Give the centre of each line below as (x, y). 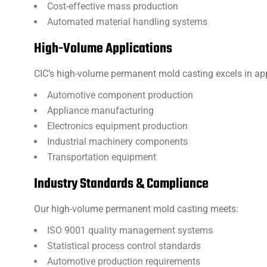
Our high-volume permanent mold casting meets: (136, 209)
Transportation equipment (102, 157)
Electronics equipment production (117, 126)
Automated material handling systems (127, 22)
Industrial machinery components (117, 142)
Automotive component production (120, 95)
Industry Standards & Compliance (121, 184)
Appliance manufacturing (100, 111)
